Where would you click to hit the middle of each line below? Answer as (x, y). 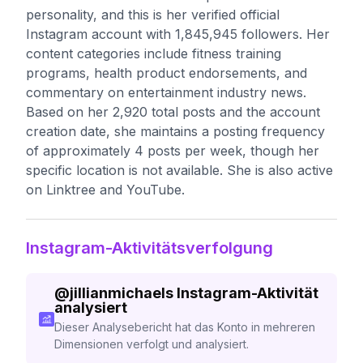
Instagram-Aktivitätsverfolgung (149, 248)
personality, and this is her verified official (153, 15)
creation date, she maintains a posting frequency (175, 131)
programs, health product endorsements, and (167, 73)
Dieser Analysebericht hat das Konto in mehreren (184, 327)
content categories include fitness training (154, 53)
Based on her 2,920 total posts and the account (173, 112)
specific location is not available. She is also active (179, 170)
